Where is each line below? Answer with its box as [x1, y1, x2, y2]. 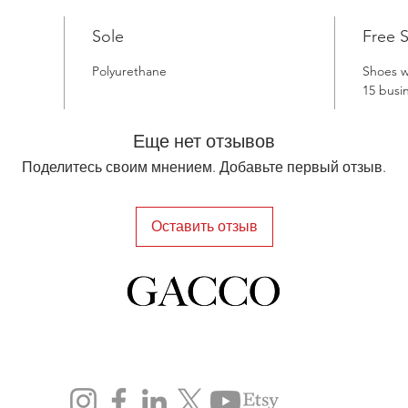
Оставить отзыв [150, 217, 258, 235]
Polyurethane [92, 62, 167, 79]
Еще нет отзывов [133, 129, 275, 152]
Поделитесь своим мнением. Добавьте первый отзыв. [22, 158, 386, 176]
